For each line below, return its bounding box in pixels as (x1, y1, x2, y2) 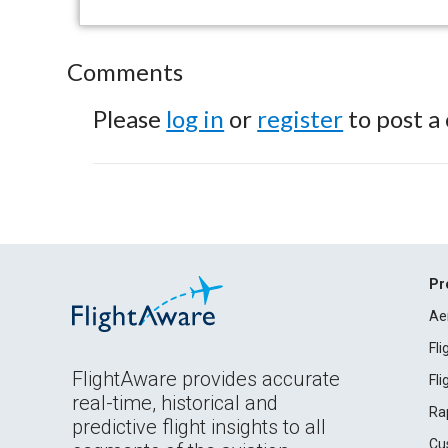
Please (93, 104, 167, 133)
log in (166, 104, 225, 133)
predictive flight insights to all (72, 415, 326, 439)
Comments (67, 57, 184, 86)
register (257, 104, 344, 133)
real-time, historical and (72, 391, 278, 415)
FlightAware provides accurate (72, 367, 340, 391)
